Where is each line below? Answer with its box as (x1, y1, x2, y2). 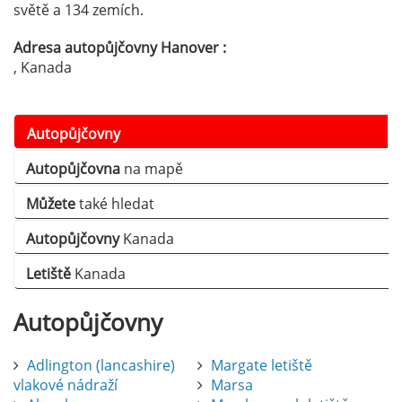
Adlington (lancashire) (27, 355, 175, 376)
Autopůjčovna (26, 159, 120, 179)
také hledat (75, 194, 154, 214)
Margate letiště (210, 355, 312, 376)
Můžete (26, 194, 75, 214)
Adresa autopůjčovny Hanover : (13, 38, 226, 58)
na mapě (120, 159, 183, 179)
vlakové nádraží (13, 375, 118, 396)
